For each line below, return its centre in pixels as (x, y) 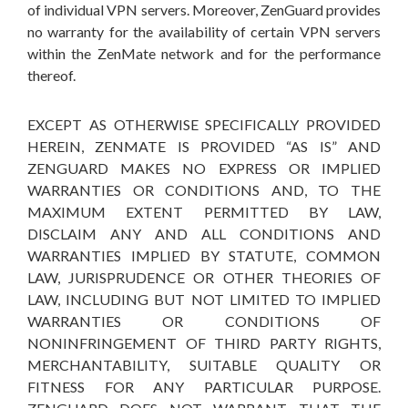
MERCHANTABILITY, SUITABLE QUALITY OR (204, 365)
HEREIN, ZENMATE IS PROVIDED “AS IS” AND (204, 146)
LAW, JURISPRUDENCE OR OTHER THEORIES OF (204, 277)
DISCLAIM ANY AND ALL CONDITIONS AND (204, 234)
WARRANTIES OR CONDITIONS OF (204, 321)
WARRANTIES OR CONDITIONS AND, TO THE (204, 190)
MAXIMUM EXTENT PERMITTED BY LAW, (204, 212)
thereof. (51, 75)
